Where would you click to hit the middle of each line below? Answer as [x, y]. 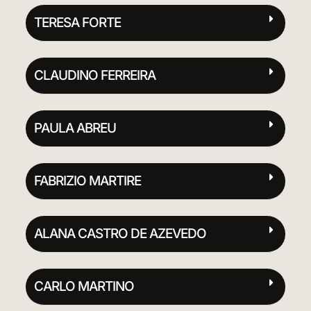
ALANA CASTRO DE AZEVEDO [120, 233]
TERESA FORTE [77, 22]
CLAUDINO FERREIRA [94, 75]
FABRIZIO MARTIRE [87, 180]
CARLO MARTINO [84, 286]
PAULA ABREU [75, 128]
